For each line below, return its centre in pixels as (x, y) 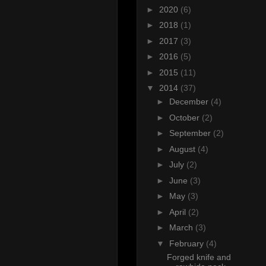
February (187, 243)
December (190, 102)
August (183, 149)
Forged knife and (199, 257)
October (185, 117)
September (191, 133)
